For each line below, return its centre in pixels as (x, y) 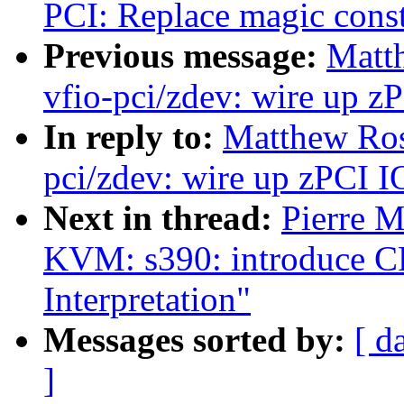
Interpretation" (147, 299)
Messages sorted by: (199, 340)
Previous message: (185, 56)
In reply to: (133, 137)
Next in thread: (162, 218)
